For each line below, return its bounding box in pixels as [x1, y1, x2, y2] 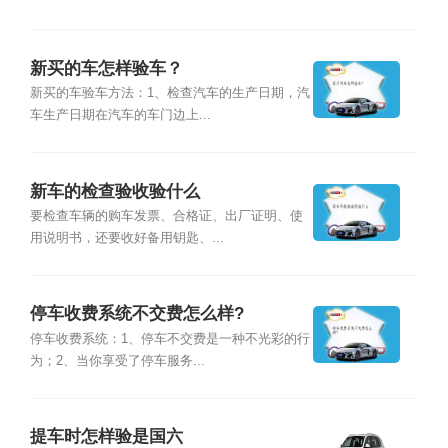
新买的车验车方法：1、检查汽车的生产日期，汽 [29, 86, 310, 101]
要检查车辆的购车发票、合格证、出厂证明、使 [29, 208, 303, 223]
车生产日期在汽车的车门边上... [29, 108, 211, 123]
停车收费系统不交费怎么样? [29, 304, 244, 324]
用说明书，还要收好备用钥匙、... [29, 230, 224, 245]
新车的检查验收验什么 [29, 181, 200, 201]
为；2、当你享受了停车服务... [29, 353, 205, 368]
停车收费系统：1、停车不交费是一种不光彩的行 [29, 331, 310, 346]
